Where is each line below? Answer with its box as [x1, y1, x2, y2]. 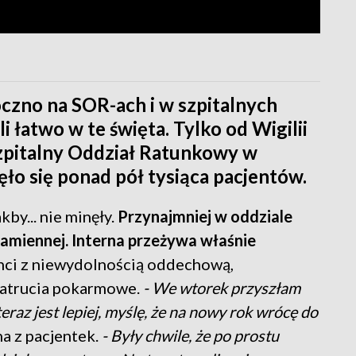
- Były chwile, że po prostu [102, 325, 279, 345]
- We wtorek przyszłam [143, 277, 300, 297]
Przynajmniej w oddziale [118, 206, 292, 226]
